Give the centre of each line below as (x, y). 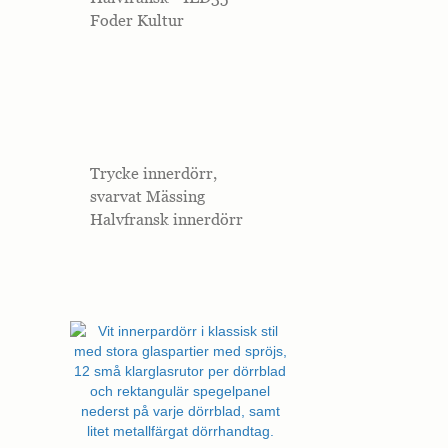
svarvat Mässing (147, 196)
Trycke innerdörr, (153, 173)
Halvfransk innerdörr (166, 219)
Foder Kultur (137, 20)
